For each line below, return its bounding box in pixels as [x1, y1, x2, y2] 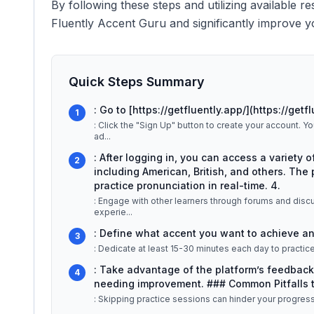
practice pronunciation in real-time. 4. [94, 179, 280, 191]
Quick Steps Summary [69, 74, 205, 89]
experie [94, 207, 126, 217]
